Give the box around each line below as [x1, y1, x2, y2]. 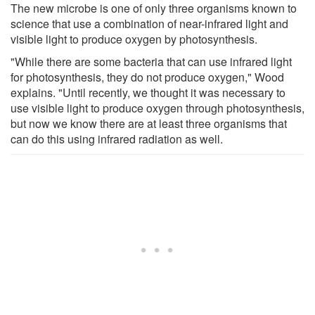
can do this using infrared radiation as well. [11, 130, 223, 147]
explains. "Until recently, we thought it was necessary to [11, 84, 285, 101]
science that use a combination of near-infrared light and [11, 15, 288, 32]
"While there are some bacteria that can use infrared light [11, 53, 292, 70]
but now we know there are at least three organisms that [11, 115, 287, 131]
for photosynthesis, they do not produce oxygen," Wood [11, 68, 284, 85]
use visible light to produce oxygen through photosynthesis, [11, 99, 304, 116]
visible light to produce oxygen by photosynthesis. [11, 30, 257, 47]
